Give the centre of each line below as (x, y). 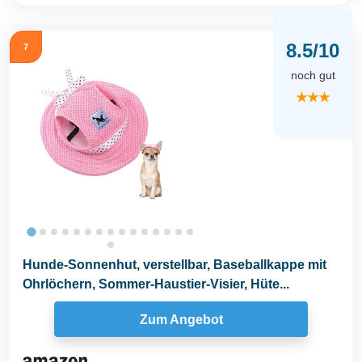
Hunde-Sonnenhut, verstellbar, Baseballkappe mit (175, 265)
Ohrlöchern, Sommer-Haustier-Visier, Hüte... (156, 284)
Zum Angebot (181, 319)
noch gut (313, 75)
